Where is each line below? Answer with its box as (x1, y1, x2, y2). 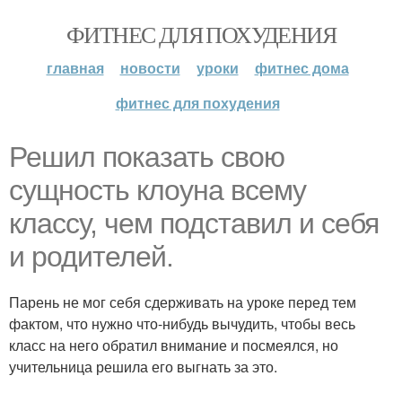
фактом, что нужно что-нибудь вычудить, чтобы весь (9, 313, 355, 334)
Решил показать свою (9, 141, 284, 173)
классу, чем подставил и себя (9, 207, 379, 240)
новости (119, 57, 180, 78)
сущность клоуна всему (9, 174, 306, 206)
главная (46, 57, 104, 78)
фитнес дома (254, 57, 349, 78)
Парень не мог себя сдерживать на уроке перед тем (9, 292, 356, 312)
